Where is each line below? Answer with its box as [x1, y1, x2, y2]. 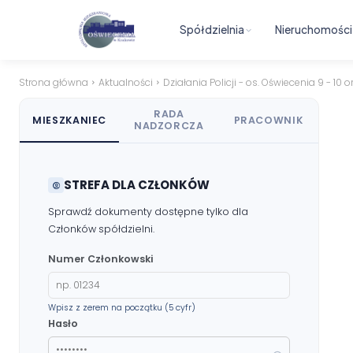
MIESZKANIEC [32, 113, 107, 127]
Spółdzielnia [180, 23, 245, 36]
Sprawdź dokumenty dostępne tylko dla [48, 205, 248, 218]
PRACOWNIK [233, 113, 303, 127]
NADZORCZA [133, 119, 204, 132]
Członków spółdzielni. [48, 222, 154, 236]
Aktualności [98, 76, 153, 89]
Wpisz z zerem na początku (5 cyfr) [48, 302, 195, 314]
